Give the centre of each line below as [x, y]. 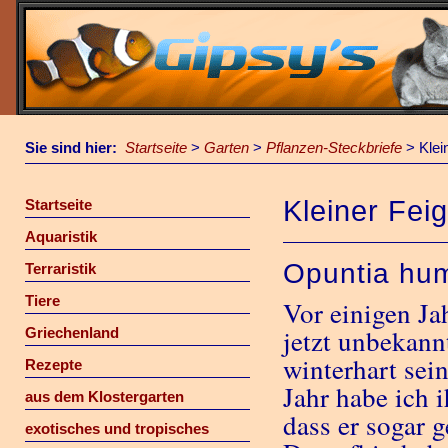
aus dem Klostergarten [104, 396]
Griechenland [71, 332]
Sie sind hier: [75, 147]
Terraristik [60, 268]
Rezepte [53, 364]
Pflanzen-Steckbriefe [334, 147]
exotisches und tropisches [116, 428]
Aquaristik [60, 236]
